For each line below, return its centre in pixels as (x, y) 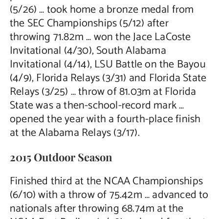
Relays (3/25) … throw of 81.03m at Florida (103, 92)
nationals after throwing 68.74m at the (97, 208)
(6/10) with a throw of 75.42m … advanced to (109, 195)
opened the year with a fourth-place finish (105, 119)
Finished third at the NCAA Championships (106, 181)
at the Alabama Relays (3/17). (75, 133)
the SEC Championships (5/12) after (89, 23)
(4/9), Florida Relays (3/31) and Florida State (108, 78)
